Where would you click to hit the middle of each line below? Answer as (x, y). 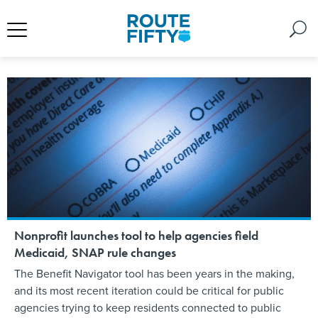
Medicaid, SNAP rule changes (95, 252)
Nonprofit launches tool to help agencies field (136, 235)
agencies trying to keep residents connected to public (148, 307)
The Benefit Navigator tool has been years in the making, (154, 273)
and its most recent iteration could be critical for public (149, 290)
